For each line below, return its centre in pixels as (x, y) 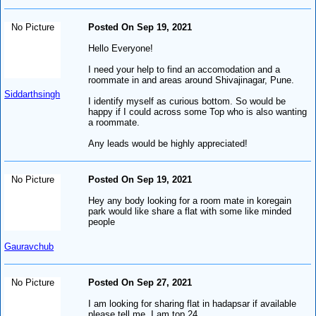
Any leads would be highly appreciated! (168, 143)
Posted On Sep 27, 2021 (140, 282)
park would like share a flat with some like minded (190, 211)
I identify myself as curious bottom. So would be (187, 101)
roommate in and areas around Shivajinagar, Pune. (192, 80)
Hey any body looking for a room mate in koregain (190, 200)
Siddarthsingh (32, 94)
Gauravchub (29, 246)
